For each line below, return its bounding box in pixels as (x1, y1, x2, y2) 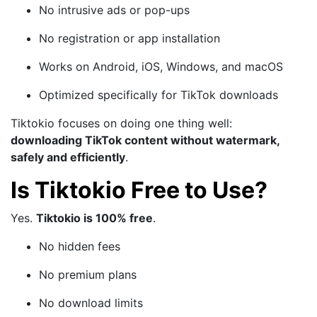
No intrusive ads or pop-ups (39, 2, 190, 17)
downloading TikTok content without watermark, (11, 132, 279, 147)
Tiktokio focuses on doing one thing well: (11, 115, 232, 130)
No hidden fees (39, 238, 120, 253)
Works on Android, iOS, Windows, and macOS (39, 59, 283, 74)
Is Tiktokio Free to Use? (11, 175, 267, 204)
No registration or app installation (39, 30, 220, 45)
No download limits (39, 295, 143, 310)
